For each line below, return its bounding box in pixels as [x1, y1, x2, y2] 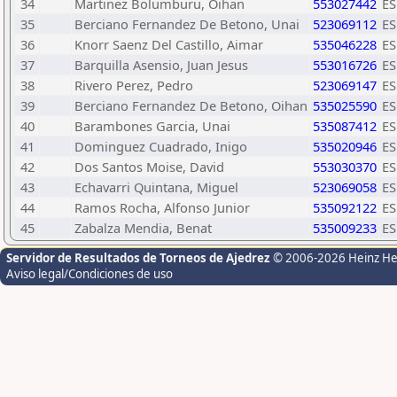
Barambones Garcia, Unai [74, 117, 230, 135]
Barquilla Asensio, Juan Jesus [74, 56, 248, 74]
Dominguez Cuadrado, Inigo [74, 137, 247, 155]
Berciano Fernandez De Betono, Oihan [74, 97, 307, 114]
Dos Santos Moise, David [74, 158, 224, 175]
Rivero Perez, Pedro [74, 76, 193, 94]
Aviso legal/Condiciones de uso [6, 266, 173, 282]
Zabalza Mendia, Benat [74, 219, 212, 237]
